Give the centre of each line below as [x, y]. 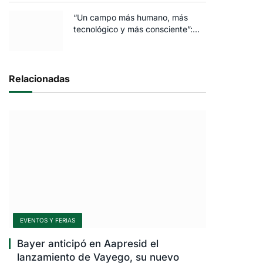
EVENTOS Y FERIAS [48, 220]
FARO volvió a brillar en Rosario [133, 41]
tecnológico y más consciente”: [133, 29]
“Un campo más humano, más [131, 18]
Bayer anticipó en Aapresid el [88, 244]
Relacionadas [39, 79]
